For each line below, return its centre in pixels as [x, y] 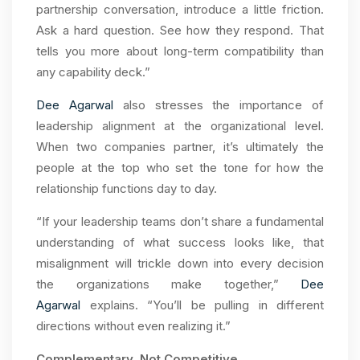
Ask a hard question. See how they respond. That [180, 31]
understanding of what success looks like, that [180, 243]
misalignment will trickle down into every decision [180, 264]
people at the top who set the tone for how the [180, 168]
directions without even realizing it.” [133, 326]
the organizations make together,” [168, 284]
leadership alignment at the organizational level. [180, 126]
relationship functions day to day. [127, 189]
